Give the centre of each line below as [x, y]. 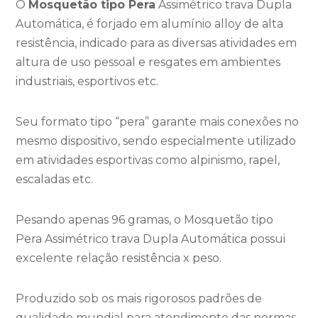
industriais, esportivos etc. [87, 81]
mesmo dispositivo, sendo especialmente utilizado [156, 141]
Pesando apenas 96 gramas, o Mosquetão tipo [145, 220]
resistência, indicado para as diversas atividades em [157, 43]
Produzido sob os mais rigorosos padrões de [139, 298]
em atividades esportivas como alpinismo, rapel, [148, 160]
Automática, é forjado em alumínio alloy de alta [150, 24]
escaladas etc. [55, 179]
